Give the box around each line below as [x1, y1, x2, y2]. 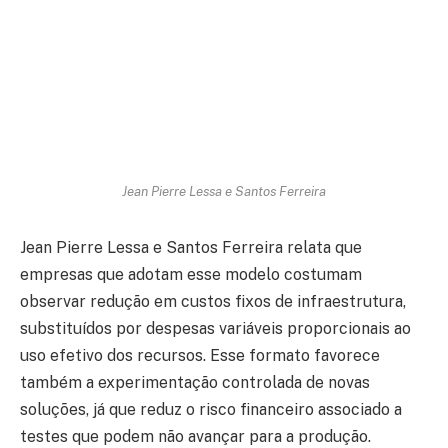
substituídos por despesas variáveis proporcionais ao [20, 319, 411, 339]
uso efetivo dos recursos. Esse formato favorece [20, 346, 380, 366]
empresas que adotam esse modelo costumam [20, 265, 362, 285]
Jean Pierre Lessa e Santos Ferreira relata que [20, 238, 362, 258]
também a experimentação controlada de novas [20, 373, 370, 393]
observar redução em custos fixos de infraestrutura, [20, 292, 406, 312]
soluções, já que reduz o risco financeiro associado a [20, 400, 402, 420]
